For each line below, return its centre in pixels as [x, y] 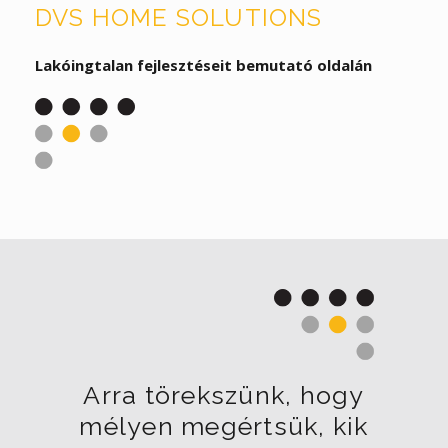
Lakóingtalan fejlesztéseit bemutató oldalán [203, 65]
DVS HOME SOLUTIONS [179, 17]
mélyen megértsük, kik [224, 426]
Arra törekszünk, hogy [224, 395]
